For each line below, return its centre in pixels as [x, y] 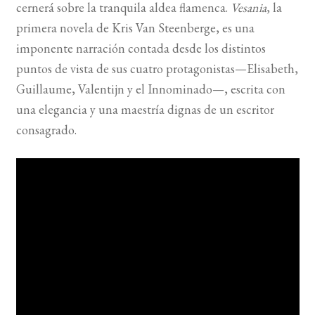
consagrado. [46, 130]
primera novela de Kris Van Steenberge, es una [135, 28]
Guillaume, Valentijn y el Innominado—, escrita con [150, 89]
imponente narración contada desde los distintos [141, 49]
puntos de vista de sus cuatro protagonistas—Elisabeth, [157, 69]
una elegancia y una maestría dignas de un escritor [145, 110]
